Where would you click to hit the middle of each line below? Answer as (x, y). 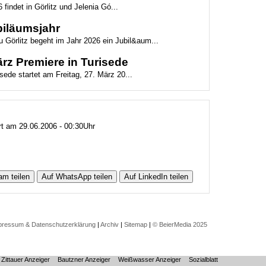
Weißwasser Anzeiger (150, 259)
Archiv (110, 224)
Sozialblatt (203, 259)
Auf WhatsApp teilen (77, 177)
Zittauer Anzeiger (26, 259)
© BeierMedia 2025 (180, 224)
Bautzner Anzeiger (84, 259)
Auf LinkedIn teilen (156, 177)
